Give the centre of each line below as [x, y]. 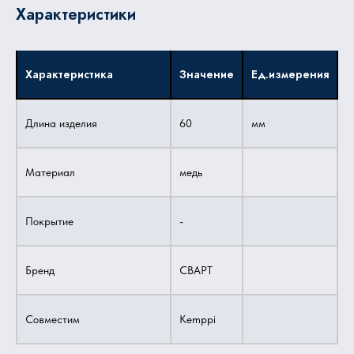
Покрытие [49, 221]
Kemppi [198, 319]
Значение [207, 74]
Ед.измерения [290, 74]
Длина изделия [61, 123]
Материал [50, 172]
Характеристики [76, 15]
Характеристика [69, 74]
